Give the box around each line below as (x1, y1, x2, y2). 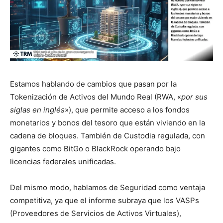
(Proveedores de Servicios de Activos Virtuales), (10, 208, 181, 218)
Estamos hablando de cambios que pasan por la (10, 79, 177, 89)
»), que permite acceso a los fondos (65, 105, 190, 114)
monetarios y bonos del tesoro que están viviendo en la (10, 117, 205, 127)
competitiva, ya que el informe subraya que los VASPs (10, 195, 199, 205)
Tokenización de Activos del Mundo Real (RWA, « (10, 92, 181, 102)
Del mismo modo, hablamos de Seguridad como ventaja (10, 182, 205, 192)
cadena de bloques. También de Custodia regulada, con (10, 130, 205, 140)
